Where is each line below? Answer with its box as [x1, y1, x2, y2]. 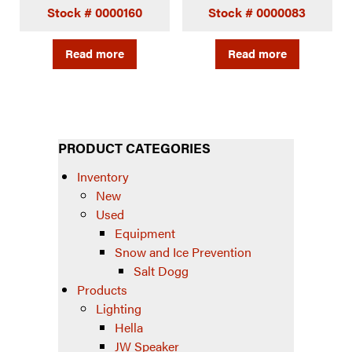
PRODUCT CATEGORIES [58, 138, 211, 158]
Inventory [77, 167, 129, 186]
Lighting [96, 299, 141, 318]
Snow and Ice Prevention [115, 243, 251, 262]
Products [77, 280, 127, 299]
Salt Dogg [134, 262, 189, 280]
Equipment [115, 224, 175, 243]
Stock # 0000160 [47, 2, 143, 21]
